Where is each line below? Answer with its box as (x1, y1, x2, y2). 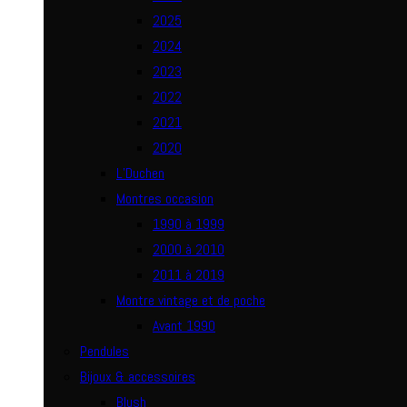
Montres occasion (116, 189, 213, 209)
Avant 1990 (153, 316, 215, 336)
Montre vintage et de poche (116, 291, 265, 311)
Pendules (80, 342, 129, 362)
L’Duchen (116, 164, 164, 184)
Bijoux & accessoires (80, 367, 195, 387)
